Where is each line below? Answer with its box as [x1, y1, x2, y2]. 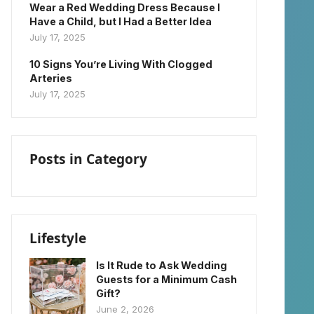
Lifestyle [29, 228, 86, 247]
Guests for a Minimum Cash [96, 273, 237, 285]
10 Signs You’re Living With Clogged [29, 58, 212, 70]
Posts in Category [29, 149, 147, 168]
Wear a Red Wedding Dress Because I [29, 1, 220, 13]
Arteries [29, 72, 72, 84]
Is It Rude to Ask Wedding [96, 259, 227, 271]
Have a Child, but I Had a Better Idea [29, 15, 212, 27]
